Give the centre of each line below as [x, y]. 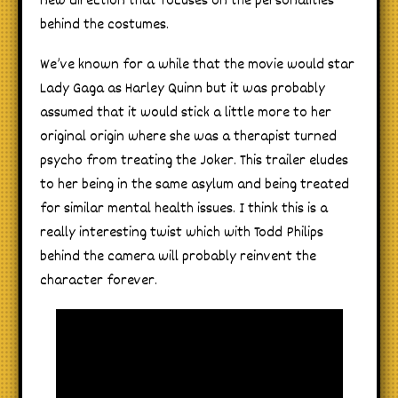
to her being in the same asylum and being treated [195, 186]
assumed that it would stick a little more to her [186, 114]
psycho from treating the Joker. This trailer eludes [194, 162]
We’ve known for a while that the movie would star [197, 66]
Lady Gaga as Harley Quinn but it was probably [183, 90]
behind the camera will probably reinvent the [178, 258]
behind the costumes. [104, 26]
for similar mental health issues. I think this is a [184, 210]
